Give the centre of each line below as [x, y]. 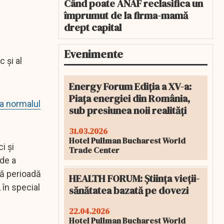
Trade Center [94, 150]
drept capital [93, 27]
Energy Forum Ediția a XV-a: [130, 86]
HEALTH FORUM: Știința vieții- [134, 178]
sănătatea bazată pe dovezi [129, 190]
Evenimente [93, 54]
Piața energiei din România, [129, 98]
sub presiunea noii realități [128, 110]
